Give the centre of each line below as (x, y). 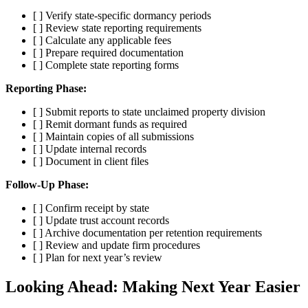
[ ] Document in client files (91, 161)
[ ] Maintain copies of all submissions (113, 136)
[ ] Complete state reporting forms (106, 65)
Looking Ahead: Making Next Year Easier (153, 286)
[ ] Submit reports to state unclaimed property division (149, 112)
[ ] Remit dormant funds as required (110, 124)
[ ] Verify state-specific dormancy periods (122, 15)
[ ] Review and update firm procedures (117, 245)
